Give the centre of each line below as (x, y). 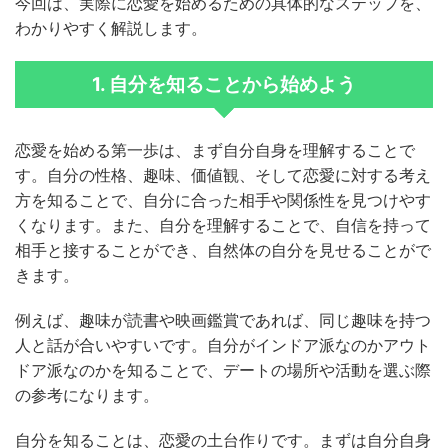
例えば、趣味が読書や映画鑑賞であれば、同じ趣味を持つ (223, 320)
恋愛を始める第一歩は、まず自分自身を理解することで (215, 150)
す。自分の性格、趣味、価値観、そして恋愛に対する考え (223, 175)
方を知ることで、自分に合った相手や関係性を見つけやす (223, 200)
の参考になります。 (87, 395)
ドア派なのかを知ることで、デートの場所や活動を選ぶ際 (223, 370)
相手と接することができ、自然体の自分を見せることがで (223, 250)
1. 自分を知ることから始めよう (224, 85)
